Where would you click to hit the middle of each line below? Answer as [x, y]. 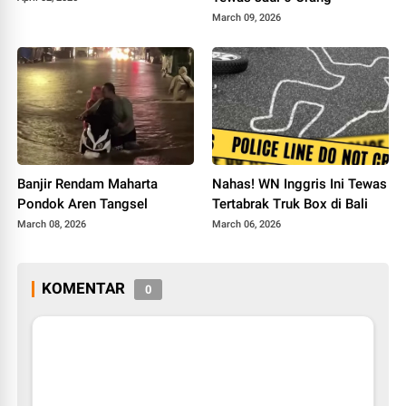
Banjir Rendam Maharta [88, 184]
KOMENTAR [84, 288]
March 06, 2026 [246, 224]
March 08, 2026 [52, 224]
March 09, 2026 [246, 18]
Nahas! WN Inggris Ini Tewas [300, 184]
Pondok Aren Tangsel [83, 203]
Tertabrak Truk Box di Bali [290, 203]
